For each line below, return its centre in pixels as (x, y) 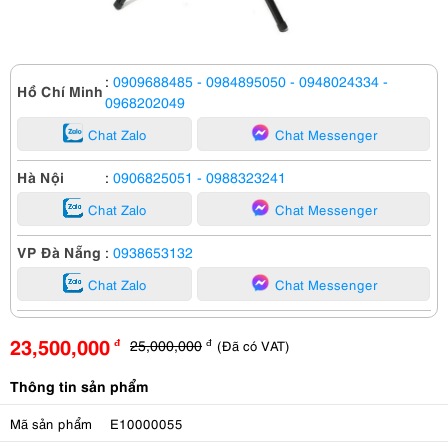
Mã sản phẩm (51, 423)
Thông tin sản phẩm (79, 385)
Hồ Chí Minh (60, 90)
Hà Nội (40, 176)
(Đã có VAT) (253, 345)
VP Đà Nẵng (59, 251)
